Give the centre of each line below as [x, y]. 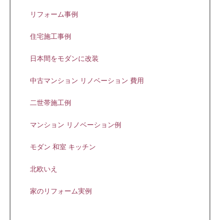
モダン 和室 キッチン [63, 147]
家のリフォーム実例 [61, 191]
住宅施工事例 [51, 36]
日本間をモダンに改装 [64, 58]
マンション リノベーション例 [76, 125]
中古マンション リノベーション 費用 [87, 81]
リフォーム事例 [54, 14]
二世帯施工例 [51, 103]
